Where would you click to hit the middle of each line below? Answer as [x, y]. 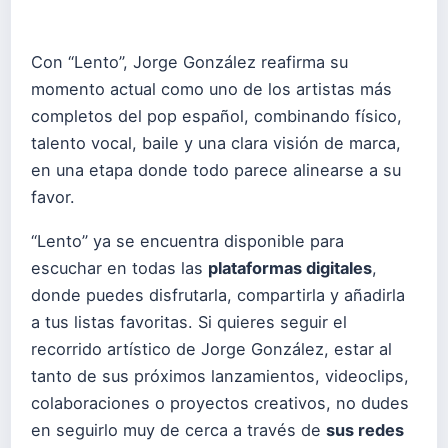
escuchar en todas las [119, 268]
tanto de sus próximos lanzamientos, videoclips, [220, 376]
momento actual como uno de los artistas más [211, 89]
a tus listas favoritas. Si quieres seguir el [189, 322]
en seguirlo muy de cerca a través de [178, 430]
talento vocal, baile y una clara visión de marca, [216, 143]
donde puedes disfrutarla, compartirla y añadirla [218, 295]
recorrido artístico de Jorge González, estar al [211, 349]
